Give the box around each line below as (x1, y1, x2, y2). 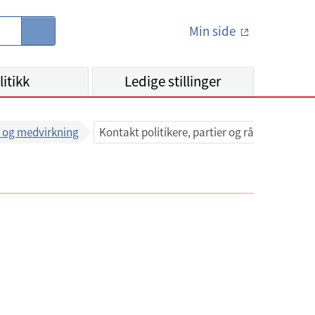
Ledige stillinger (124, 72, 221, 91)
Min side (189, 22, 236, 39)
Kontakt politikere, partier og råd (99, 124, 260, 140)
